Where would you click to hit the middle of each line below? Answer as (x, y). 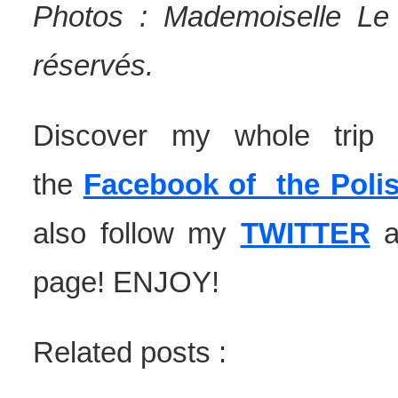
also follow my (137, 233)
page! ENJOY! (131, 282)
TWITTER (305, 233)
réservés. (98, 65)
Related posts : (134, 352)
